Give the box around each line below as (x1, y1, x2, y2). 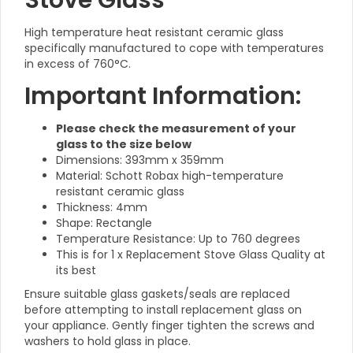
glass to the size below (56, 136, 191, 152)
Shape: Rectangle (56, 215, 152, 231)
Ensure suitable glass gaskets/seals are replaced (24, 286, 290, 302)
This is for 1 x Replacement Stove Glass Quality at (56, 247, 325, 262)
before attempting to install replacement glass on (24, 302, 302, 318)
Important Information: (24, 80, 301, 113)
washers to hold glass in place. (24, 333, 191, 349)
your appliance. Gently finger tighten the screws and (24, 318, 314, 333)
